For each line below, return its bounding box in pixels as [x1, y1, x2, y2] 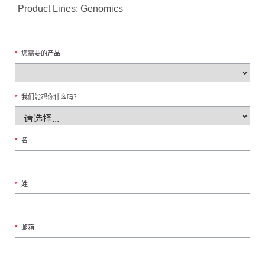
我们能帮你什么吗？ [21, 93, 80, 101]
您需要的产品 [21, 50, 60, 57]
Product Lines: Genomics [18, 4, 123, 14]
